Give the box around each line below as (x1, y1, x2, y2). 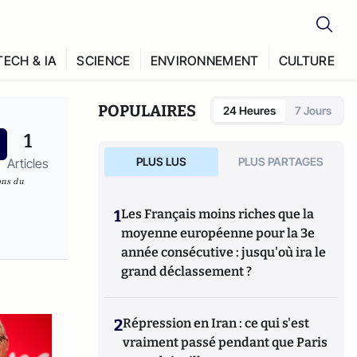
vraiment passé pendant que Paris (123, 335, 328, 350)
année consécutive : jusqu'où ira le (121, 245, 327, 260)
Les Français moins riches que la (121, 206, 315, 222)
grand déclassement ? (121, 264, 253, 279)
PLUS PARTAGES (238, 155, 324, 168)
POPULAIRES (98, 101, 197, 120)
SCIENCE (76, 53, 131, 69)
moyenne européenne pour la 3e (121, 226, 316, 241)
